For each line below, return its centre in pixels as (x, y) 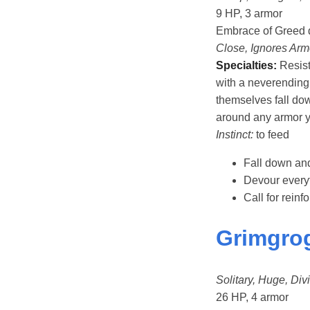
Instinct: (235, 134)
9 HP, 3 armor (249, 13)
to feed (271, 134)
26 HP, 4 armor (252, 297)
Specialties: (246, 65)
